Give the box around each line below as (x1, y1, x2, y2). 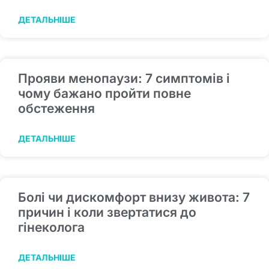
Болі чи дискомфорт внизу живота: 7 (18, 190, 250, 205)
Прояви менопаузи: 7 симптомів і (18, 71, 230, 86)
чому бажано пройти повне (18, 86, 191, 101)
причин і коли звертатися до (18, 205, 196, 220)
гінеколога (18, 220, 85, 235)
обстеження (18, 101, 95, 116)
